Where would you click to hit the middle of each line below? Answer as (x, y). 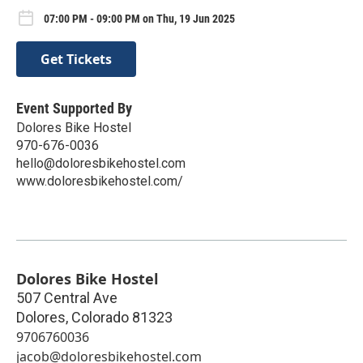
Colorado (100, 317)
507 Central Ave (67, 297)
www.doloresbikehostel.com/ (100, 181)
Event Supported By (74, 108)
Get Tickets (76, 59)
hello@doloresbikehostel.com (101, 163)
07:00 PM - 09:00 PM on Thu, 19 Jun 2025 (139, 19)
